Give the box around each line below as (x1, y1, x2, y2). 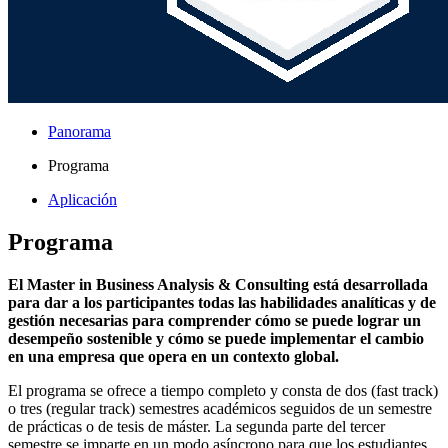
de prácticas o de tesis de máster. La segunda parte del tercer (8, 418, 385, 436)
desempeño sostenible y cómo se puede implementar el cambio (8, 330, 424, 348)
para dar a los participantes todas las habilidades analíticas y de (8, 294, 436, 312)
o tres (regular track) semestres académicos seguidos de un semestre (8, 400, 432, 418)
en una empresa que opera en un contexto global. (8, 348, 339, 366)
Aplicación (48, 191, 117, 209)
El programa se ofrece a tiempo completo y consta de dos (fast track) (8, 382, 438, 400)
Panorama (48, 123, 111, 141)
